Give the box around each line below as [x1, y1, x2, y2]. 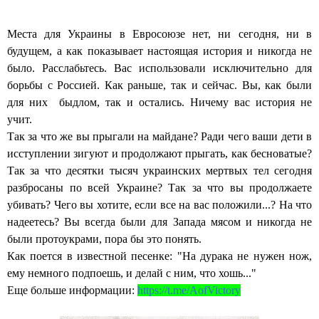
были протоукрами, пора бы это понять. [7, 233, 202, 246]
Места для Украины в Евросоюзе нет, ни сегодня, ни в [7, 28, 312, 41]
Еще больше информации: [7, 284, 137, 297]
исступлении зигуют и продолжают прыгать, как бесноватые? [7, 147, 312, 160]
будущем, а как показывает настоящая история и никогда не [7, 45, 312, 58]
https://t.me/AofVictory [137, 284, 241, 297]
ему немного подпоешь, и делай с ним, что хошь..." [7, 267, 256, 280]
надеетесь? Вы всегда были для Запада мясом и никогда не [7, 216, 312, 229]
